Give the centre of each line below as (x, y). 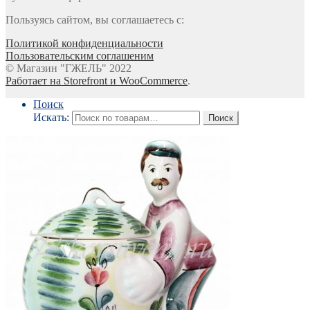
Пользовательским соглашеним (80, 56)
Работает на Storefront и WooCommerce (97, 81)
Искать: (51, 118)
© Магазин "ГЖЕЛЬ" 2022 (69, 69)
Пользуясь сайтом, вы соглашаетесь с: (95, 20)
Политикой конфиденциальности (84, 44)
